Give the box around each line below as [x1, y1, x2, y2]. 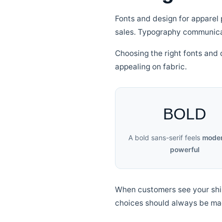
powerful [169, 146, 200, 154]
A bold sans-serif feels [128, 134, 202, 142]
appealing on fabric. [115, 62, 187, 71]
